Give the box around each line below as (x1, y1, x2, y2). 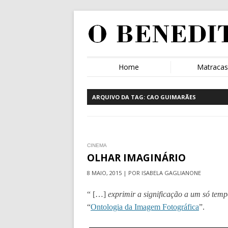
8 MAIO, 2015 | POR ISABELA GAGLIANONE (87, 169, 201, 177)
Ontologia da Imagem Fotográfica (91, 203, 199, 211)
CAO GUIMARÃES (147, 93, 196, 101)
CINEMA (87, 142, 107, 148)
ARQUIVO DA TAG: (92, 93, 147, 101)
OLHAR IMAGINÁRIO (87, 151, 186, 164)
